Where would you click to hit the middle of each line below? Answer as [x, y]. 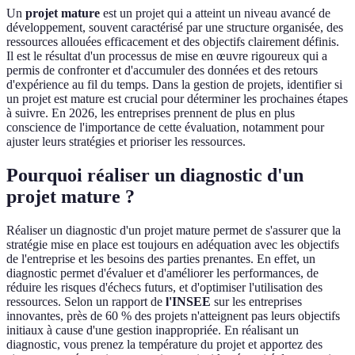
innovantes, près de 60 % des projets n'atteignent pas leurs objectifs [173, 316]
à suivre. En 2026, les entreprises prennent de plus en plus [151, 113]
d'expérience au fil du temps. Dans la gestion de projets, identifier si [174, 85]
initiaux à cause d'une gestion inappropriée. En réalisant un [153, 330]
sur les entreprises [256, 302]
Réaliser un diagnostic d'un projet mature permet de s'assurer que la [174, 231]
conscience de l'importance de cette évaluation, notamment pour [165, 128]
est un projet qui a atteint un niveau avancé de [215, 13]
